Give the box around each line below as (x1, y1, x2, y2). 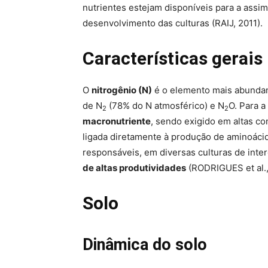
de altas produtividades (83, 162, 186, 174)
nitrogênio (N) (92, 84, 152, 96)
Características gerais (83, 48, 263, 69)
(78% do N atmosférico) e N (106, 100, 224, 112)
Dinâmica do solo (83, 235, 207, 255)
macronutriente (83, 115, 151, 127)
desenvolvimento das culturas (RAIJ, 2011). (83, 17, 263, 29)
